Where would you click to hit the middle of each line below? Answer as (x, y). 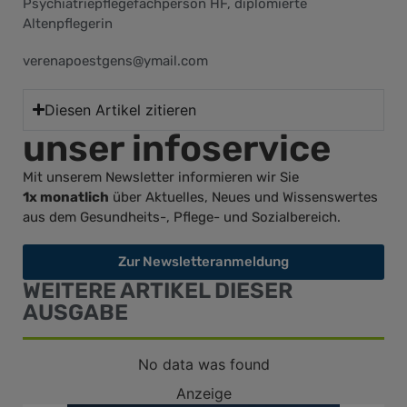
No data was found (203, 365)
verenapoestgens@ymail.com (115, 61)
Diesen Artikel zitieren (121, 109)
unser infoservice (177, 148)
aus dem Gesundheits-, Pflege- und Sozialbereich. (182, 217)
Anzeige (203, 394)
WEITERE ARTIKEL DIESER (158, 291)
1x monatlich (66, 197)
